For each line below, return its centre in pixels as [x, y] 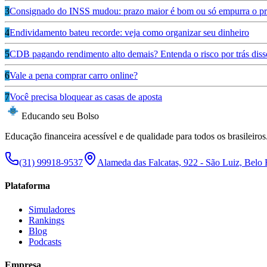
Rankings [46, 220]
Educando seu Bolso [60, 116]
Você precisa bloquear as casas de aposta [86, 97]
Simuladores [52, 209]
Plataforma [27, 186]
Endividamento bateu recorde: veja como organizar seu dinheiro [129, 32]
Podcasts [45, 241]
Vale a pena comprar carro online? [74, 75]
